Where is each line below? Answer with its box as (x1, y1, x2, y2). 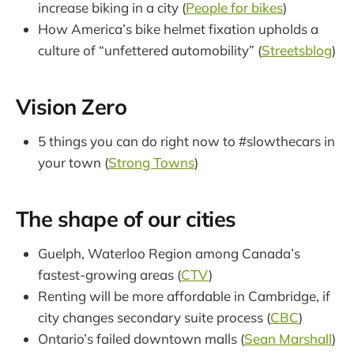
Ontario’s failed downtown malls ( (38, 330, 244, 347)
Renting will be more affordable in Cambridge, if (38, 287, 330, 304)
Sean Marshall (244, 330, 332, 347)
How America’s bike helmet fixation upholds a (38, 20, 318, 37)
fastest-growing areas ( (38, 265, 181, 283)
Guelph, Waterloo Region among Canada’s (38, 244, 300, 262)
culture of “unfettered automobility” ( (38, 41, 262, 58)
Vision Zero (16, 93, 127, 121)
